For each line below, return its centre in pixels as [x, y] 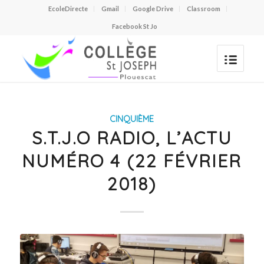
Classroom [204, 9]
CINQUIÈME [132, 119]
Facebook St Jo [135, 26]
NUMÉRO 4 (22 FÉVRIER [132, 161]
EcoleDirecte [68, 9]
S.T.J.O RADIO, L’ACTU [132, 138]
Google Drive [153, 9]
